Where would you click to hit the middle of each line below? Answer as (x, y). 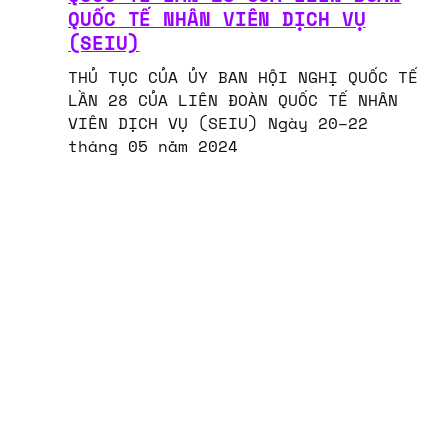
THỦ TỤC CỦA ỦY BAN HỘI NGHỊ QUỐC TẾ (243, 79)
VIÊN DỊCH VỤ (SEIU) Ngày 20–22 (218, 125)
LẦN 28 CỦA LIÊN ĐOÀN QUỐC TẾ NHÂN (233, 102)
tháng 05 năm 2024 (153, 148)
